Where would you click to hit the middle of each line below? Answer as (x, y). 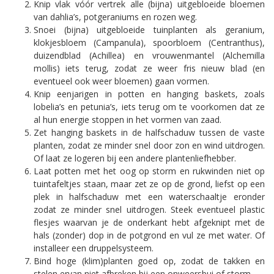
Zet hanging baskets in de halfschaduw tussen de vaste (149, 133)
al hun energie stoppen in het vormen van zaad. (128, 120)
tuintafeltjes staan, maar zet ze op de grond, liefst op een (149, 184)
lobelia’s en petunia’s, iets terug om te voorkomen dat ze (149, 107)
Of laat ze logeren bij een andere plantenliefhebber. (135, 158)
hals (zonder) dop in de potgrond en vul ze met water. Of (149, 235)
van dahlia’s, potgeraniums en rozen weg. (115, 17)
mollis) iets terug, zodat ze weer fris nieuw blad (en (149, 68)
